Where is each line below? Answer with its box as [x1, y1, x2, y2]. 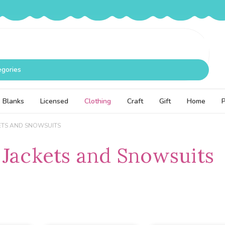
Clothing [84, 96, 111, 106]
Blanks [3, 96, 24, 106]
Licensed [40, 96, 68, 106]
